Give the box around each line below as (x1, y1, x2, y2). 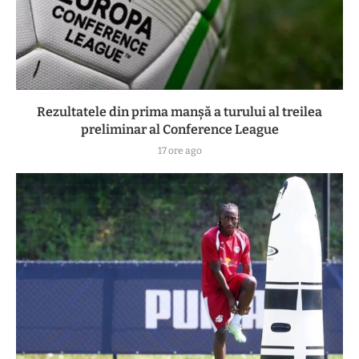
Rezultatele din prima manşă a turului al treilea (37, 104, 322, 120)
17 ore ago (157, 145, 202, 157)
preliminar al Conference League (80, 122, 279, 138)
